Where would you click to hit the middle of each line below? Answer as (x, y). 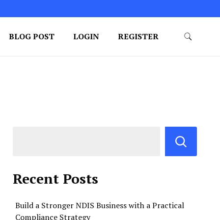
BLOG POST (31, 36)
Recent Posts (55, 179)
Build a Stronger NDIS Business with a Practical (100, 205)
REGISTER (138, 36)
